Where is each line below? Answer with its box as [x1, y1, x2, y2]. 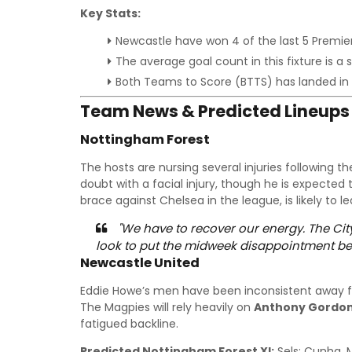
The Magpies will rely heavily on [80, 299, 254, 315]
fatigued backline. [80, 316, 178, 332]
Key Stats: [80, 5, 141, 21]
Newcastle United [80, 254, 200, 272]
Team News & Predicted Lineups [80, 100, 350, 123]
